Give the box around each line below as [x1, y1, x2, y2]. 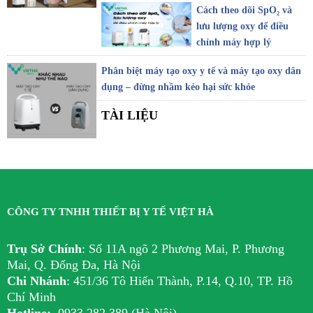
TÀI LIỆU [101, 108, 159, 122]
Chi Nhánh [7, 273, 66, 288]
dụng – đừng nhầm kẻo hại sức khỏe [101, 81, 256, 92]
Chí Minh [7, 289, 56, 304]
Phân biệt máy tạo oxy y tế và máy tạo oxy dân [101, 65, 302, 76]
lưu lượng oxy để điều [196, 20, 289, 31]
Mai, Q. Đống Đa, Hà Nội [7, 257, 140, 272]
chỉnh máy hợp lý [196, 36, 271, 48]
